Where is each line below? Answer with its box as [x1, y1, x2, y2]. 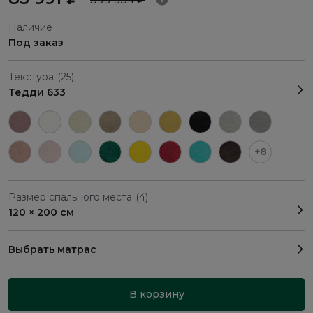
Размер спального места [8, 191, 132, 204]
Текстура [8, 71, 54, 84]
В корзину [129, 288, 184, 301]
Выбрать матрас [8, 243, 96, 256]
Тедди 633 [8, 86, 66, 99]
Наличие [8, 21, 52, 34]
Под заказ [8, 36, 64, 50]
